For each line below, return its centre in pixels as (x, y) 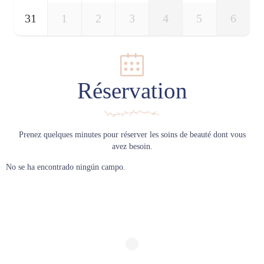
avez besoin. (132, 147)
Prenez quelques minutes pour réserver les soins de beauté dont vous (132, 135)
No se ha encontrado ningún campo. (66, 167)
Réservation (132, 91)
